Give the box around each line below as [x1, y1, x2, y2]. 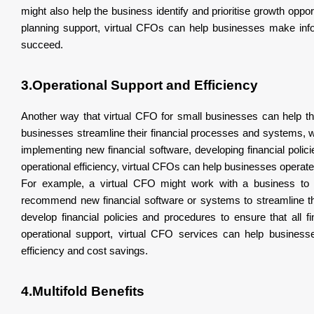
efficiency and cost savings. [21, 245, 148, 257]
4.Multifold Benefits [21, 283, 148, 299]
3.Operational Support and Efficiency [21, 77, 258, 93]
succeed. [21, 39, 63, 50]
